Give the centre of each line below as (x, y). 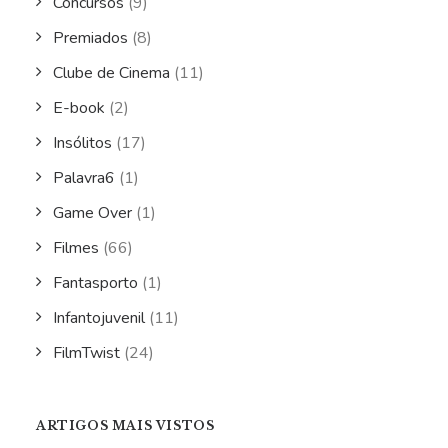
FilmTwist (86, 353)
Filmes (76, 248)
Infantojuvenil (99, 318)
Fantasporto (95, 283)
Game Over (92, 213)
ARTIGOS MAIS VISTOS (125, 425)
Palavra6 (84, 178)
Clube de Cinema (111, 73)
